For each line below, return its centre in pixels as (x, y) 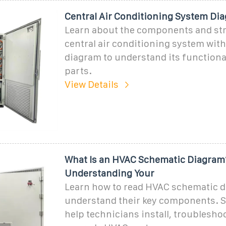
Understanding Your (109, 173)
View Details (91, 84)
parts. (78, 71)
